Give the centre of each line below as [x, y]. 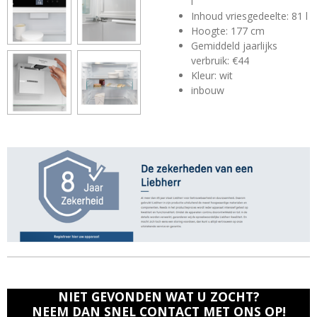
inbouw [208, 90]
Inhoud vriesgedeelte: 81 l [249, 16]
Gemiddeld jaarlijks [234, 46]
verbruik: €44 [220, 60]
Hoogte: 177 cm [228, 31]
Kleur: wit [212, 75]
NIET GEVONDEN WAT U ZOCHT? [158, 297]
